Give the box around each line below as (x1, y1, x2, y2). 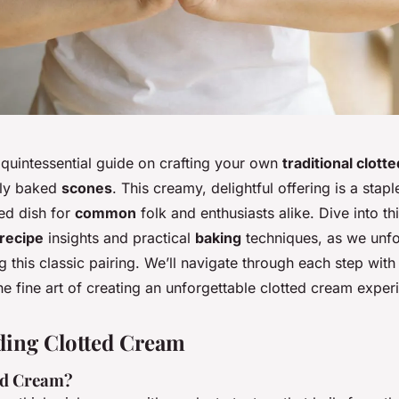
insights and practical (44, 229, 195, 248)
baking (195, 229, 241, 248)
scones (61, 179, 112, 198)
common (75, 204, 136, 223)
